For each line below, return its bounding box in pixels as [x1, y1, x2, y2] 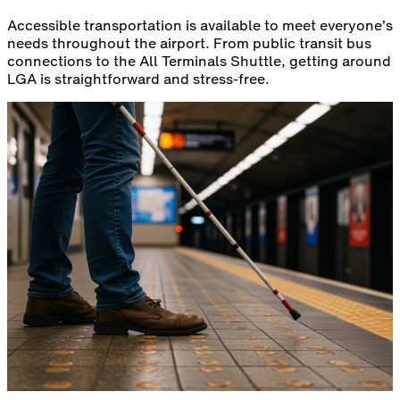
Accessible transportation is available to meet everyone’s [7, 14, 393, 35]
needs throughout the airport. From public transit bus [7, 32, 371, 53]
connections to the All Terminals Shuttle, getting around [7, 50, 391, 71]
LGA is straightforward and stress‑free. [7, 68, 270, 88]
